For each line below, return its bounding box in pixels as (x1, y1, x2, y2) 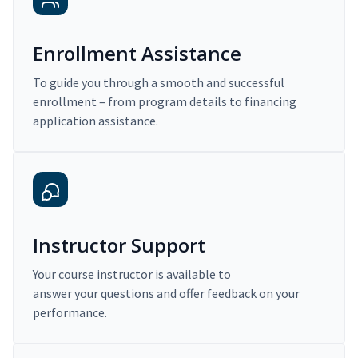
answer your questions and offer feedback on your (33, 285, 300, 302)
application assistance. (33, 113, 158, 129)
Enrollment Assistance (33, 40, 241, 67)
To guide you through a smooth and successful (33, 74, 284, 91)
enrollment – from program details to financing (33, 93, 296, 110)
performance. (33, 304, 107, 321)
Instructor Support (33, 232, 205, 259)
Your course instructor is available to (33, 266, 231, 283)
